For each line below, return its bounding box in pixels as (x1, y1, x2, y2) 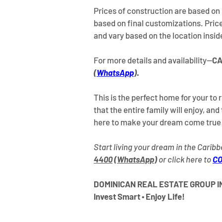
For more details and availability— (94, 55, 212, 65)
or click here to (157, 154, 213, 165)
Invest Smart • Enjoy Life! (94, 191, 185, 202)
